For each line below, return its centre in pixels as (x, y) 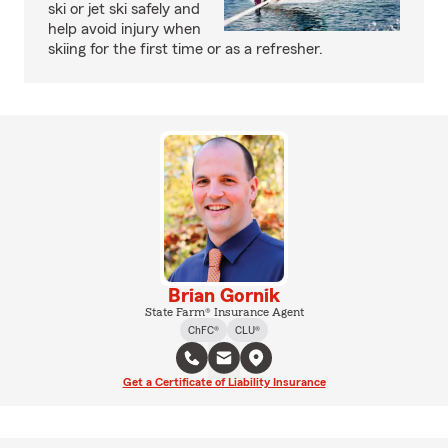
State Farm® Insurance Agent (224, 311)
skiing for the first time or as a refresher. (185, 49)
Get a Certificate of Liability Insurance (224, 381)
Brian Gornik (224, 295)
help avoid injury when (124, 29)
